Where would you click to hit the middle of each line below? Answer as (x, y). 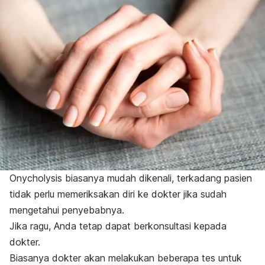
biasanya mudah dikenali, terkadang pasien (157, 178)
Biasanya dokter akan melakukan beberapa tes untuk (126, 258)
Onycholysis (36, 178)
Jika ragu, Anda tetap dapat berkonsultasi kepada (118, 226)
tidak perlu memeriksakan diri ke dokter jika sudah (118, 194)
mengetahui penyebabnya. (68, 210)
